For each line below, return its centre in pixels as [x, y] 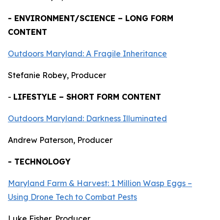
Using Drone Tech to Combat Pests [72, 197]
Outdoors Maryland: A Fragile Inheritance [87, 54]
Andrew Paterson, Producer [60, 140]
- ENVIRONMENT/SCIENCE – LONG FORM [91, 18]
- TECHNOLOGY [39, 162]
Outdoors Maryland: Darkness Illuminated [87, 118]
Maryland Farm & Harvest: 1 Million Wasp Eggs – [100, 183]
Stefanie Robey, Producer [57, 75]
